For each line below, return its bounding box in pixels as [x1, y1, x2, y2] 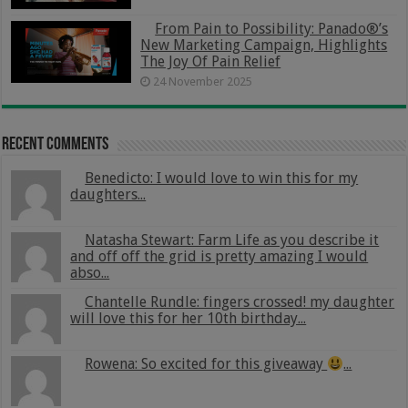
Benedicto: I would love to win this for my [85, 168, 359, 187]
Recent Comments [2, 135, 109, 154]
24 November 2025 [153, 74, 253, 88]
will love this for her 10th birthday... [70, 309, 307, 327]
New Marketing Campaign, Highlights [140, 36, 388, 54]
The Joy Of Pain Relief [140, 52, 281, 70]
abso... [70, 263, 110, 281]
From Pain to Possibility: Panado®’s [155, 19, 389, 37]
